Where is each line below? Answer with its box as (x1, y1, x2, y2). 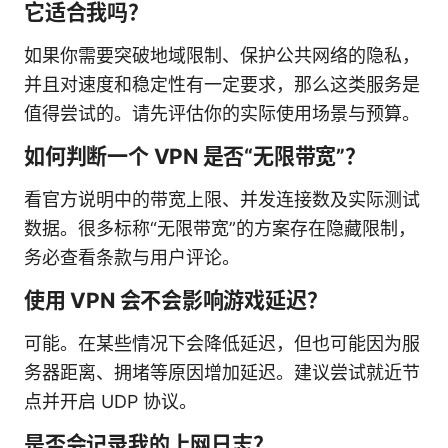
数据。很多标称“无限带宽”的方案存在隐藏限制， (24, 217, 416, 239)
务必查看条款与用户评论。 (24, 246, 240, 268)
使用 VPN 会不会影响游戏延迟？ (24, 287, 328, 313)
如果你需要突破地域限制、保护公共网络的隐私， (24, 44, 420, 66)
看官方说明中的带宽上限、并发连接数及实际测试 (24, 188, 420, 210)
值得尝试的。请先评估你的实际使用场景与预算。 (24, 102, 420, 124)
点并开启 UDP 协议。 (24, 390, 197, 412)
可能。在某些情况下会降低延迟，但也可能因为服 (24, 332, 420, 354)
